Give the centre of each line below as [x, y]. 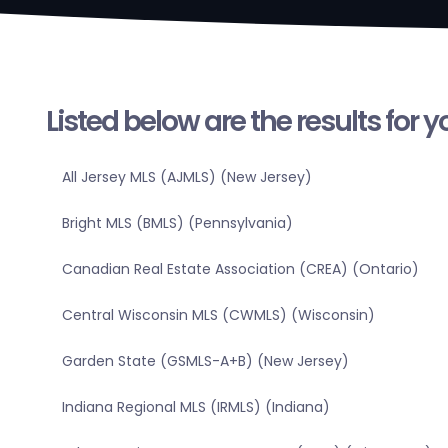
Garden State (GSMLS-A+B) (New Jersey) [205, 361]
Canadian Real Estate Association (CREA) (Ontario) [240, 269]
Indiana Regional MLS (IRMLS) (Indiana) [195, 407]
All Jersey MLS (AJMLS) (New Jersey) [186, 177]
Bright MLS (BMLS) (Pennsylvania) [177, 223]
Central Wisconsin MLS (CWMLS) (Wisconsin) [218, 315]
